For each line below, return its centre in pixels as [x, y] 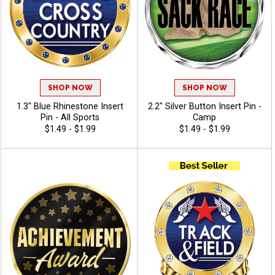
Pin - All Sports [70, 117]
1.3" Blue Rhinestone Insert [70, 106]
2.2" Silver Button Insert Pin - [204, 106]
